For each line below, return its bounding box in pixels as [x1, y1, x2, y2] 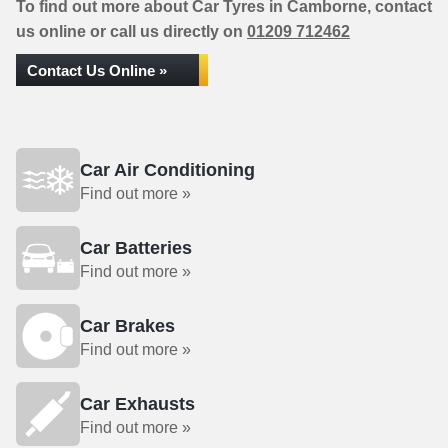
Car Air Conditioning [80, 160, 255, 180]
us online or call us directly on [16, 23, 247, 40]
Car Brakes [80, 316, 175, 336]
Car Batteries [80, 238, 192, 258]
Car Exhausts [80, 394, 195, 414]
